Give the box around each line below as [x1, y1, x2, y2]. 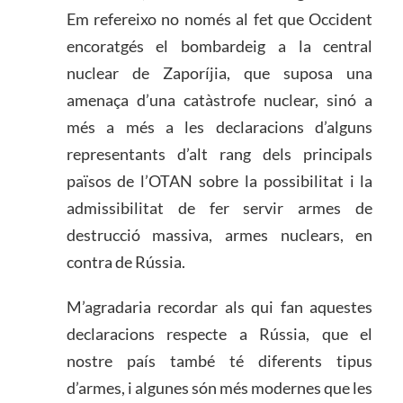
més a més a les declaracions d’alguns [66, 117, 373, 138]
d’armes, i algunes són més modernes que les [66, 377, 373, 398]
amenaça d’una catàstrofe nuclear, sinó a [66, 90, 373, 111]
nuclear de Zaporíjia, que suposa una [66, 63, 373, 84]
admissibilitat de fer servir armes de [66, 198, 373, 219]
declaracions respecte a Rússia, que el [66, 323, 373, 344]
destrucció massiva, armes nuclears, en [66, 225, 373, 246]
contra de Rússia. [66, 252, 185, 273]
